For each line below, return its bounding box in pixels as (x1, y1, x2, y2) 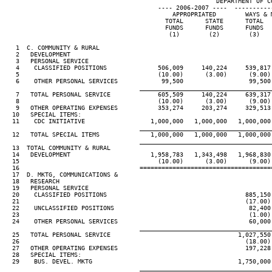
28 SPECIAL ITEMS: (5, 251, 81, 258)
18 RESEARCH (5, 178, 59, 185)
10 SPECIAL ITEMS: (5, 111, 81, 118)
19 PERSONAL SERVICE (5, 185, 89, 191)
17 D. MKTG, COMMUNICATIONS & (5, 171, 118, 178)
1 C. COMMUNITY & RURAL (5, 44, 100, 51)
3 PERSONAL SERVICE (5, 58, 89, 64)
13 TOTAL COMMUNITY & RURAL (5, 144, 110, 151)
